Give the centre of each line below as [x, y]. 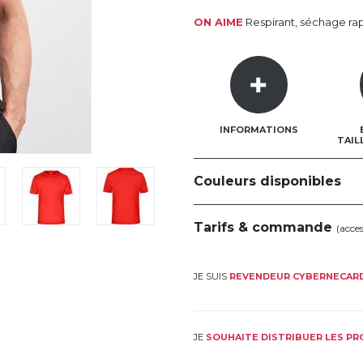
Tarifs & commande [265, 227]
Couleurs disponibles [267, 181]
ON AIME [218, 22]
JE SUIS [211, 277]
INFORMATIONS [258, 129]
